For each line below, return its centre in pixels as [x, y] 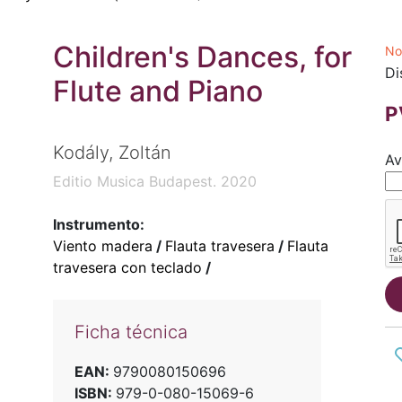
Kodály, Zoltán [112, 153]
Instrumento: [98, 225]
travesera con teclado [127, 268]
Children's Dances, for [202, 57]
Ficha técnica [131, 332]
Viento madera [102, 246]
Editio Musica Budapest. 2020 [154, 182]
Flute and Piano [157, 91]
